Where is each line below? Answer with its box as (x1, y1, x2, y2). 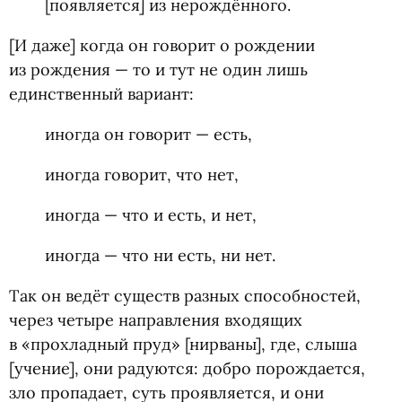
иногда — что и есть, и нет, (45, 205, 257, 225)
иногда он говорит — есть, (45, 124, 252, 144)
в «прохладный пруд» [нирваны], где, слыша (9, 334, 357, 354)
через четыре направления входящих (9, 310, 302, 330)
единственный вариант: (9, 83, 194, 104)
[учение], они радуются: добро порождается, (9, 358, 365, 379)
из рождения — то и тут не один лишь (9, 59, 308, 80)
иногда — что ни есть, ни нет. (45, 245, 275, 266)
